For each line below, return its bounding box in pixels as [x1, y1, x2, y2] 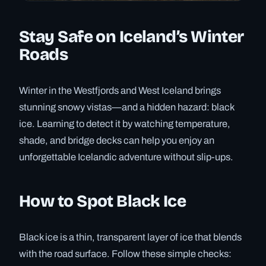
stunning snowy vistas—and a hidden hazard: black [19, 102, 234, 112]
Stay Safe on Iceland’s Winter [19, 26, 244, 47]
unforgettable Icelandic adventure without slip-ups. [19, 151, 233, 162]
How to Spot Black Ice [19, 191, 186, 211]
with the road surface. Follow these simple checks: [19, 248, 232, 259]
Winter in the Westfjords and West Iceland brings [19, 85, 221, 96]
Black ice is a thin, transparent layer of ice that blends [19, 232, 242, 242]
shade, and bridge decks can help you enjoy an [19, 135, 214, 145]
